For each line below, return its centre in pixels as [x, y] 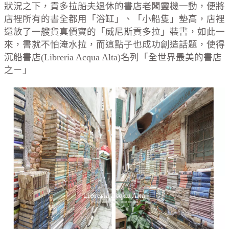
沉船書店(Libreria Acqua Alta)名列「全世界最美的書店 [113, 57]
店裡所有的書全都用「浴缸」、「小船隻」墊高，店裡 [114, 19]
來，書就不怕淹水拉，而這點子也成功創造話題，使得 [114, 44]
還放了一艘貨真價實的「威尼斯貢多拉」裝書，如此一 [114, 31]
